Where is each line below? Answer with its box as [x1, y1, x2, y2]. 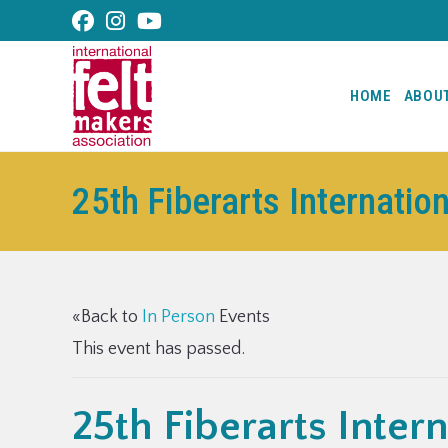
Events [215, 307, 270, 327]
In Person [142, 307, 215, 327]
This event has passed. [72, 339, 245, 359]
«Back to [72, 307, 142, 327]
